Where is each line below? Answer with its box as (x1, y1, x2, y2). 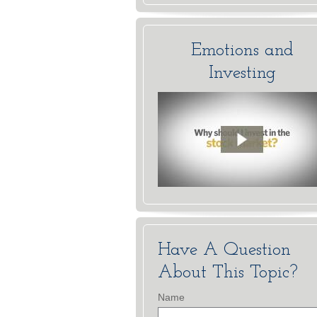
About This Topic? (158, 263, 298, 282)
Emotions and (190, 41, 294, 60)
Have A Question (158, 241, 291, 260)
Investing (208, 64, 276, 83)
